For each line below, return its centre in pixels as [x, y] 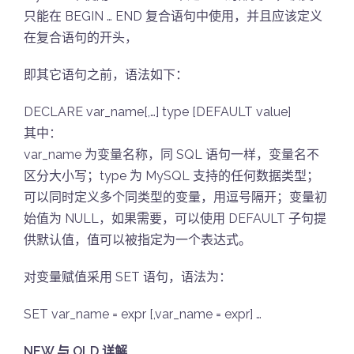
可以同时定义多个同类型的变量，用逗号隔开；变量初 [175, 197]
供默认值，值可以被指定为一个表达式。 [137, 240]
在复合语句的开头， [81, 38]
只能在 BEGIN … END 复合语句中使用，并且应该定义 [173, 16]
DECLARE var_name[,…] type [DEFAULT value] [157, 112]
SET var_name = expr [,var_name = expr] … [143, 314]
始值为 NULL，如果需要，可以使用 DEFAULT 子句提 [175, 218]
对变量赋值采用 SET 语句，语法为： [128, 277]
